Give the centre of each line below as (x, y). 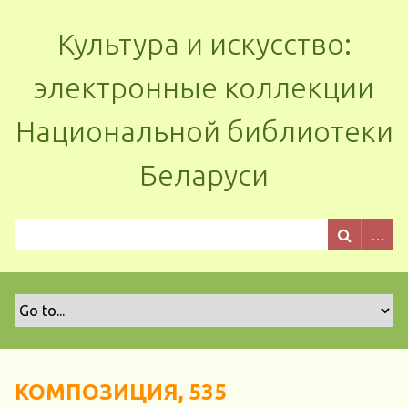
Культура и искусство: (204, 44)
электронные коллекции (204, 87)
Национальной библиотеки (204, 131)
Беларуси (204, 175)
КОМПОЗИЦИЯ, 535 (121, 392)
